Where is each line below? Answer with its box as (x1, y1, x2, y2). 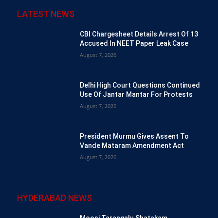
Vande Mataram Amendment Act (80, 142, 184, 150)
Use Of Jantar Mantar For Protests (80, 90, 193, 98)
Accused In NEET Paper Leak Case (80, 39, 189, 47)
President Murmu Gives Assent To (80, 132, 189, 141)
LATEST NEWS (17, 8, 74, 19)
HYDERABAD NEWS (17, 192, 92, 203)
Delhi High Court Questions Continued (80, 81, 200, 89)
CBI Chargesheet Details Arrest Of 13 (80, 30, 199, 38)
